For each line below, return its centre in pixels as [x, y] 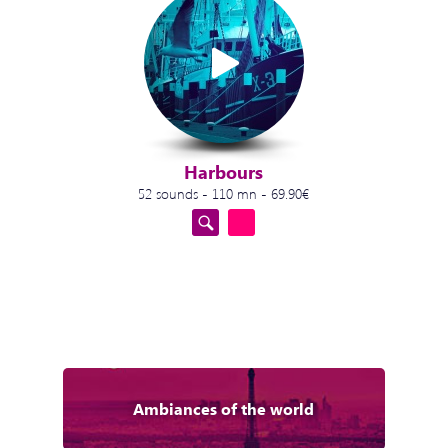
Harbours [224, 172]
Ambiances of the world [224, 409]
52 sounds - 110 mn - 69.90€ [224, 192]
